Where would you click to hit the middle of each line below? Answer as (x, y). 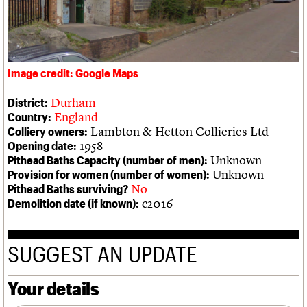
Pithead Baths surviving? (68, 188)
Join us (36, 39)
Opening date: (42, 145)
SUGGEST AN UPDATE (102, 254)
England (76, 116)
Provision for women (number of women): (109, 174)
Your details (53, 288)
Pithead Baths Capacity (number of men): (108, 159)
